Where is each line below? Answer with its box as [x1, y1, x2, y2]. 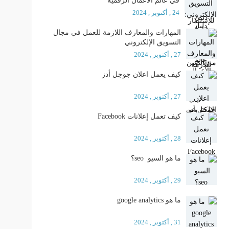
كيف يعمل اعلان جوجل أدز [101, 71, 181, 78]
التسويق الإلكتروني [124, 38, 181, 46]
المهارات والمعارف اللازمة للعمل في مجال [53, 29, 181, 36]
